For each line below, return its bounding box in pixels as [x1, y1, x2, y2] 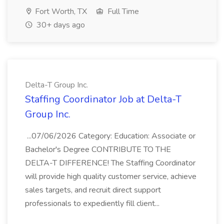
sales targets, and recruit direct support [25, 184, 161, 195]
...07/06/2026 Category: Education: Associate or [25, 130, 195, 141]
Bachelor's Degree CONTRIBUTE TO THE [25, 144, 171, 155]
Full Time [105, 6, 139, 17]
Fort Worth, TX [33, 6, 87, 17]
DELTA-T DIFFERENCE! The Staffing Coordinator [25, 157, 195, 168]
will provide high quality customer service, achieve [25, 171, 196, 182]
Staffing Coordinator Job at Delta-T [25, 92, 181, 106]
